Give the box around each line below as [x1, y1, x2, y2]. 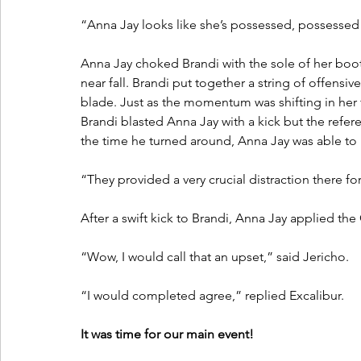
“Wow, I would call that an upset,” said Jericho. [81, 249, 349, 265]
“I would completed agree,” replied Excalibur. [81, 288, 344, 304]
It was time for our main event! [81, 326, 254, 342]
